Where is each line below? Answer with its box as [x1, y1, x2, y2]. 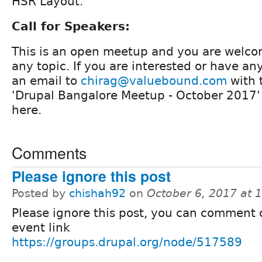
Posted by [12, 187, 69, 199]
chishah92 [69, 187, 126, 199]
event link [12, 220, 70, 235]
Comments [12, 140, 87, 164]
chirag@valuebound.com [81, 73, 227, 88]
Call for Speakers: [12, 19, 130, 33]
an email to [12, 73, 81, 88]
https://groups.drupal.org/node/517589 [12, 235, 242, 249]
